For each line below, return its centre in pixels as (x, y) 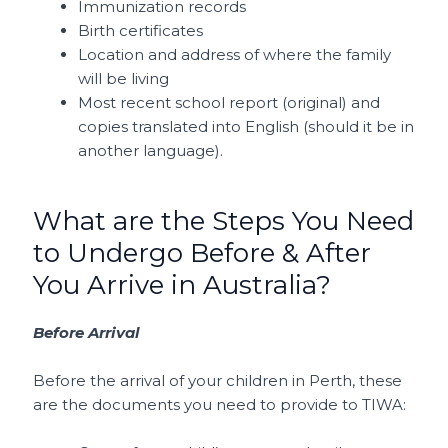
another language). (151, 150)
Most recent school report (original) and (229, 102)
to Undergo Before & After (202, 253)
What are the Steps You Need (224, 221)
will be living (124, 78)
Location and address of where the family (235, 54)
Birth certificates (141, 30)
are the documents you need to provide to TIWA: (222, 405)
